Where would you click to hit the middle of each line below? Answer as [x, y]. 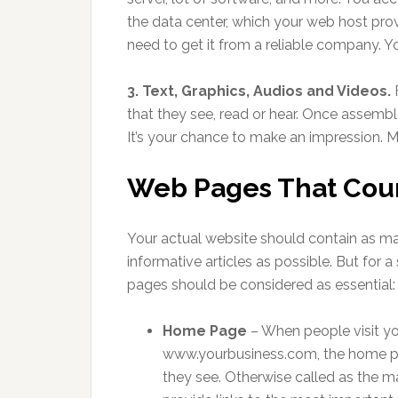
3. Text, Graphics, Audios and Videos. [259, 91]
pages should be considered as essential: [261, 285]
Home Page [205, 331]
